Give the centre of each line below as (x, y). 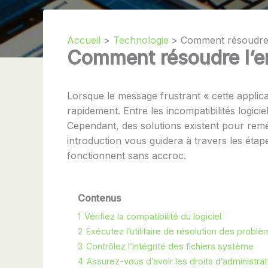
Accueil (84, 40)
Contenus (99, 198)
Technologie (141, 40)
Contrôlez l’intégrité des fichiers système (170, 246)
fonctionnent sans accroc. (127, 155)
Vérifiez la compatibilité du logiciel (153, 216)
